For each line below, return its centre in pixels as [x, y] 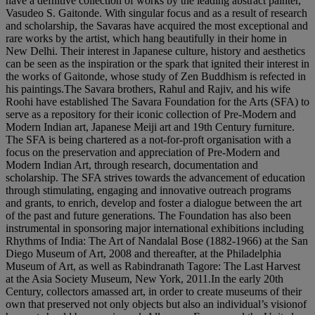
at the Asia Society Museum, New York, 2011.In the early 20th [144, 279]
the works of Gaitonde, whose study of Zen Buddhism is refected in [156, 76]
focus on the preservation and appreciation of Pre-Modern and [143, 152]
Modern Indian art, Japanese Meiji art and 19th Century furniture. [150, 127]
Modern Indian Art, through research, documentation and [132, 165]
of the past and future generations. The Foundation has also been [148, 216]
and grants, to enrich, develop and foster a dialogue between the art [154, 203]
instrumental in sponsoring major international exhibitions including [155, 228]
